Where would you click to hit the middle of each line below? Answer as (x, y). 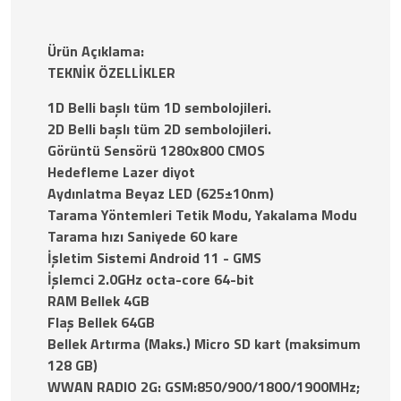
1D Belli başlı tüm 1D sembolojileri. (159, 107)
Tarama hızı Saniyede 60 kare (143, 236)
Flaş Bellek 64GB (101, 322)
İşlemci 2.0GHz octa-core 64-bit (151, 279)
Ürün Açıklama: (96, 51)
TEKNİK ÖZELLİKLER (111, 72)
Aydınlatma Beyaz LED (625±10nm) (161, 193)
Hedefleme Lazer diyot (121, 171)
